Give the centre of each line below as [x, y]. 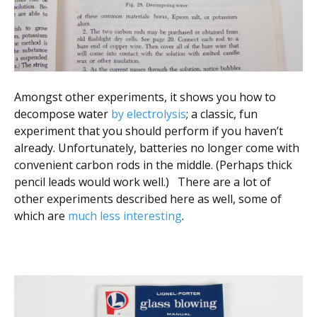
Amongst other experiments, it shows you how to [145, 97]
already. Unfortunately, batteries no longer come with [157, 148]
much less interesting [125, 216]
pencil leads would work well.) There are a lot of [143, 182]
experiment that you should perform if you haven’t [149, 131]
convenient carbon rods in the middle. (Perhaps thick [153, 165]
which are [41, 216]
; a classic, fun [222, 114]
